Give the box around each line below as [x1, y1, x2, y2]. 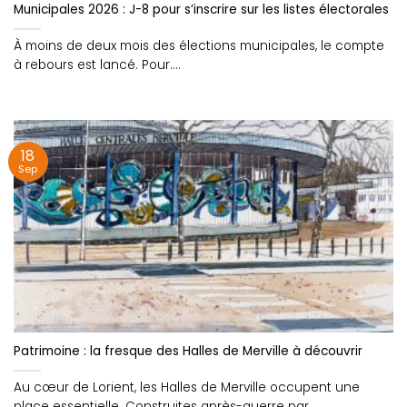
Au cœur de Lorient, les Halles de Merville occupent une [14, 379, 360, 397]
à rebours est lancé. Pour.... [14, 56, 181, 74]
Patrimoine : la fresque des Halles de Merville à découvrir [14, 342, 362, 361]
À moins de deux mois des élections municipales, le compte [14, 37, 384, 55]
